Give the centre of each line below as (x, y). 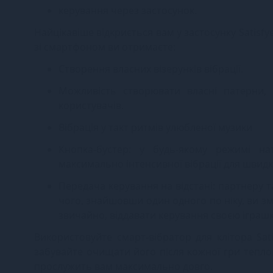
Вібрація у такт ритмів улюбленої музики (155, 127)
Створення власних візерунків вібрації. (151, 69)
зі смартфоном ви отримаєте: (105, 47)
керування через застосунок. (128, 10)
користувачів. (91, 105)
